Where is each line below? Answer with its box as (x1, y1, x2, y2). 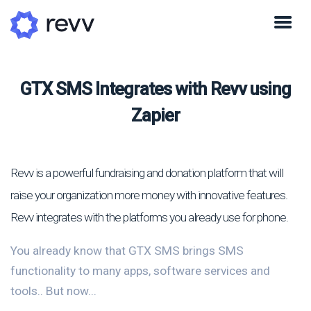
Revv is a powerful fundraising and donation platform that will (10, 165, 283, 180)
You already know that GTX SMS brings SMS (10, 243, 244, 258)
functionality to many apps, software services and (10, 263, 270, 278)
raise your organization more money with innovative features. (10, 187, 287, 202)
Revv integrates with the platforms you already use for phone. (10, 210, 288, 224)
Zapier (131, 105, 180, 126)
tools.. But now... (10, 283, 96, 298)
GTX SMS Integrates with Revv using (20, 78, 291, 100)
